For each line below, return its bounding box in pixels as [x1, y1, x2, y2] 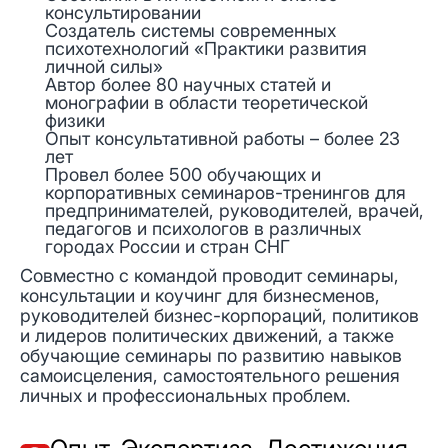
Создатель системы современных [45, 19, 336, 41]
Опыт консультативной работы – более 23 [45, 127, 400, 149]
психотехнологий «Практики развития [45, 37, 367, 59]
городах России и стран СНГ [45, 235, 290, 257]
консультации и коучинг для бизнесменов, [20, 284, 380, 306]
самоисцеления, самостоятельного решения [20, 364, 400, 386]
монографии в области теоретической [45, 91, 368, 113]
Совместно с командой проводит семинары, [20, 264, 399, 286]
